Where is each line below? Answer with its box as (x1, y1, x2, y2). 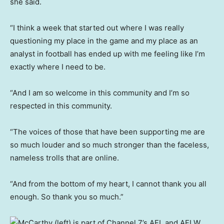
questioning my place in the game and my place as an (10, 36, 198, 46)
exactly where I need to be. (10, 62, 105, 72)
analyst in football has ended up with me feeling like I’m (10, 49, 205, 59)
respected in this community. (10, 101, 112, 111)
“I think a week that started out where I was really (10, 23, 184, 33)
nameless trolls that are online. (10, 153, 119, 163)
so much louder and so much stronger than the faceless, (10, 140, 209, 150)
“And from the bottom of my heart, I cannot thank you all (10, 179, 206, 189)
